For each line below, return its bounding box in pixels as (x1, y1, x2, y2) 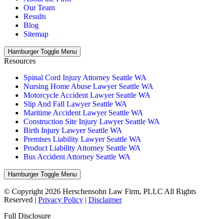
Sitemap (23, 29, 48, 38)
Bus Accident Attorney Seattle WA (23, 152, 131, 161)
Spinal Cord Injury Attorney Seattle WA (23, 73, 147, 82)
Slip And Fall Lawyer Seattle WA (23, 99, 127, 108)
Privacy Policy (38, 195, 83, 204)
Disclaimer (88, 195, 122, 204)
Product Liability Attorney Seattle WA (23, 143, 141, 152)
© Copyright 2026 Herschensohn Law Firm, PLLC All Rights (4, 187, 196, 196)
